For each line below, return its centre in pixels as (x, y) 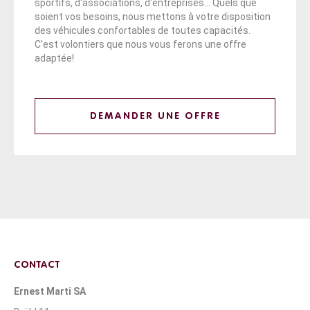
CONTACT (37, 265)
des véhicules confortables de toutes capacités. (143, 30)
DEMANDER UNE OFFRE (155, 116)
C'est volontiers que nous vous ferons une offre (140, 44)
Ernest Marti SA (50, 291)
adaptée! (54, 58)
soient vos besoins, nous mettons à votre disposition (153, 16)
